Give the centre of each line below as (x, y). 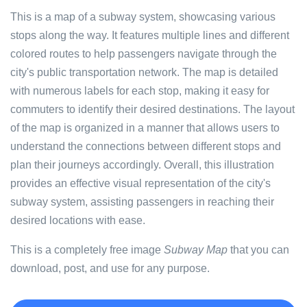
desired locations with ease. (78, 220)
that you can (258, 250)
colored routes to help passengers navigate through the (144, 54)
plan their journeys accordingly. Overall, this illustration (142, 165)
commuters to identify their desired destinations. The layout (152, 109)
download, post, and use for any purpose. (110, 268)
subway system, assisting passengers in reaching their (142, 202)
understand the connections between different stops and (146, 146)
